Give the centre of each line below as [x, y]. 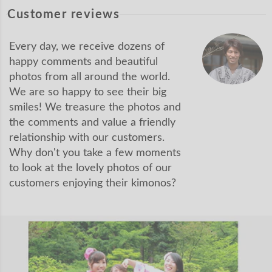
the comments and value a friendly [92, 122]
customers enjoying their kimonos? [93, 183]
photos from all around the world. [90, 77]
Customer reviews [63, 14]
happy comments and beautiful [83, 62]
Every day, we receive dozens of [87, 46]
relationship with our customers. [87, 138]
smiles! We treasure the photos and [95, 107]
